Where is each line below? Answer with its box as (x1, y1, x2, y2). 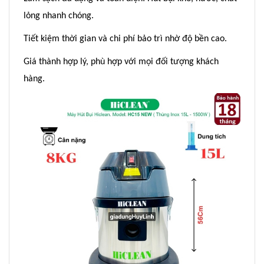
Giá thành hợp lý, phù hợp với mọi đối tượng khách (24, 57, 219, 67)
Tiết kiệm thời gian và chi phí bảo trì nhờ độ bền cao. (24, 34, 227, 44)
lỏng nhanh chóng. (24, 11, 94, 21)
